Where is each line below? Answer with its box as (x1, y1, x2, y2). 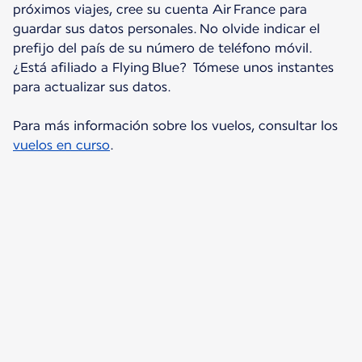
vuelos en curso (13, 137, 110, 154)
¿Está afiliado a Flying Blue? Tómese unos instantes (13, 60, 334, 76)
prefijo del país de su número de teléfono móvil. (13, 40, 313, 57)
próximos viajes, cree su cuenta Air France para (13, 2, 307, 18)
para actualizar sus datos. (13, 79, 171, 95)
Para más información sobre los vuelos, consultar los (13, 118, 338, 134)
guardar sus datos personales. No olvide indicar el (13, 21, 320, 37)
